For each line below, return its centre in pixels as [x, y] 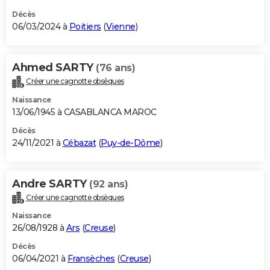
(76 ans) [115, 67]
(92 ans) [108, 184]
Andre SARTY [51, 184]
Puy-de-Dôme [130, 143]
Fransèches [91, 259]
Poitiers [85, 26]
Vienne [121, 26]
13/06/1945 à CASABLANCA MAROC [84, 112]
